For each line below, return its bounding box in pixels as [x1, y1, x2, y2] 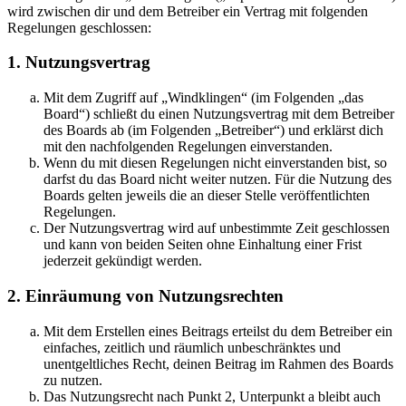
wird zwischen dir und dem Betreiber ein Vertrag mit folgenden [7, 3, 368, 19]
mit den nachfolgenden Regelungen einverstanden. [43, 139, 333, 155]
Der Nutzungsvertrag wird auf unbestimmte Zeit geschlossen [43, 220, 390, 237]
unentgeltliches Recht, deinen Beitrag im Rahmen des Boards [43, 355, 393, 372]
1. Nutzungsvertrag [7, 53, 150, 72]
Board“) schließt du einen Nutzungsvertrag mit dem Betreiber [43, 106, 394, 122]
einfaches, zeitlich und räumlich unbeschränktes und [43, 339, 341, 355]
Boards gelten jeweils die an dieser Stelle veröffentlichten [43, 188, 370, 204]
